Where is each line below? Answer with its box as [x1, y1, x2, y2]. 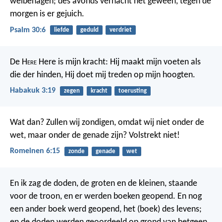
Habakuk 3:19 [10, 86, 55, 95]
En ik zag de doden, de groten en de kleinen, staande [10, 178, 197, 188]
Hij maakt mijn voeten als [108, 57, 201, 67]
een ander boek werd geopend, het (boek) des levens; [10, 204, 202, 214]
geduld [80, 27, 99, 34]
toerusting [118, 87, 147, 94]
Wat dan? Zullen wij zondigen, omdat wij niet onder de [10, 118, 204, 128]
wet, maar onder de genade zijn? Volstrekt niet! [10, 131, 180, 141]
